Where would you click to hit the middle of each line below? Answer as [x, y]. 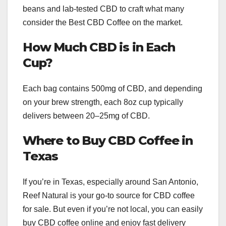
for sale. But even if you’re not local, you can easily [113, 209]
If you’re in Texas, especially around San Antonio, [110, 182]
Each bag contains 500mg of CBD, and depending [112, 89]
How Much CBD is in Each [99, 47]
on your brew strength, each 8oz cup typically [103, 102]
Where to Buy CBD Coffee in [108, 141]
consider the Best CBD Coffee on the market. [103, 22]
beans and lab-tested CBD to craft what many [103, 9]
